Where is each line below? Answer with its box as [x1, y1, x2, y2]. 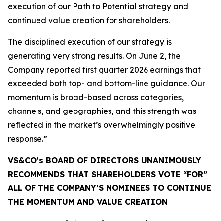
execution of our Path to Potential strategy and [8, 1, 188, 11]
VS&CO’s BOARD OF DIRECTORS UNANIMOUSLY [8, 155, 201, 165]
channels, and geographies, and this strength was [8, 106, 196, 116]
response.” [8, 134, 47, 144]
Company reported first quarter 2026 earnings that [8, 65, 201, 74]
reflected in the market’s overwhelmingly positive [8, 120, 195, 130]
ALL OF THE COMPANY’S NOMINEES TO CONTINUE [8, 183, 211, 193]
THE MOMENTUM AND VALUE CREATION [8, 197, 168, 207]
